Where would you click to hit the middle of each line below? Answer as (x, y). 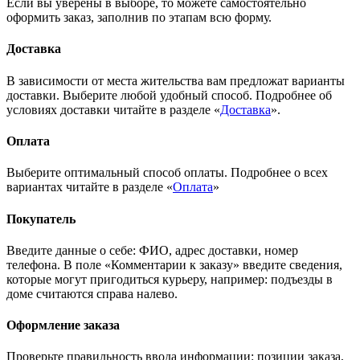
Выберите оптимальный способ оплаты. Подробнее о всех (167, 173)
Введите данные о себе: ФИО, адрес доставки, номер (152, 250)
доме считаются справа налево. (92, 293)
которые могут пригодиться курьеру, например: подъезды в (170, 279)
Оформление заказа (63, 325)
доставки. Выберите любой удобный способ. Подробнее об (169, 95)
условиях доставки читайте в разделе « (113, 109)
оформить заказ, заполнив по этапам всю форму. (139, 18)
